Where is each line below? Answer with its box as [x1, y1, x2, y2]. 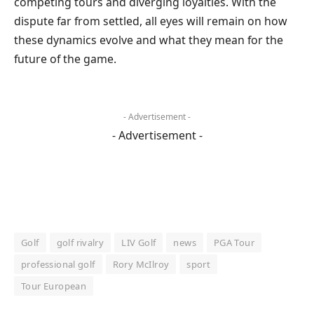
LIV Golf [121, 235, 156, 249]
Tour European [21, 279, 87, 292]
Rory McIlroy [112, 257, 170, 271]
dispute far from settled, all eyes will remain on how [14, 13, 287, 29]
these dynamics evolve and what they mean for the [14, 32, 283, 48]
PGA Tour [213, 235, 255, 249]
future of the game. [14, 50, 116, 67]
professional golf [21, 257, 95, 271]
